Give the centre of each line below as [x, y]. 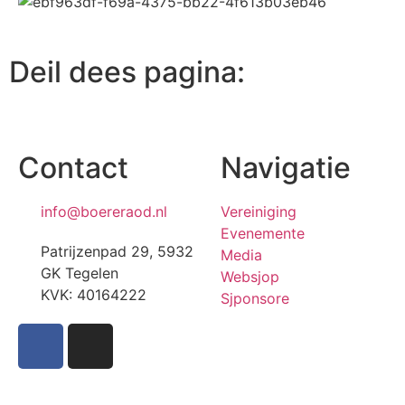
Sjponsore [255, 299]
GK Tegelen [80, 273]
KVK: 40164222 [94, 295]
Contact [73, 168]
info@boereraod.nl [104, 212]
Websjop [250, 277]
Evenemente [263, 234]
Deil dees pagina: [127, 72]
